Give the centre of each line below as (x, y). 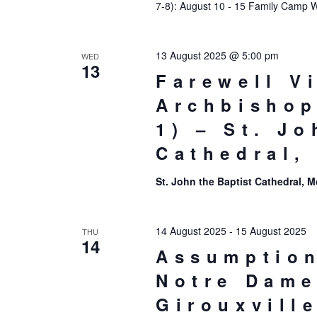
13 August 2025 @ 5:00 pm (217, 55)
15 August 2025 (271, 231)
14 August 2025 (191, 231)
